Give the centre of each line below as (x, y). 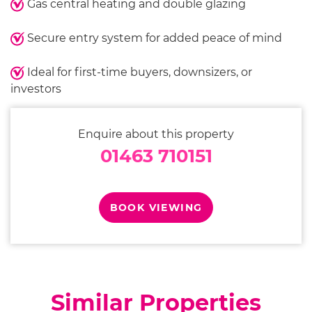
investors (36, 89)
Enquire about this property (156, 134)
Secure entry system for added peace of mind (153, 38)
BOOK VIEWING (156, 208)
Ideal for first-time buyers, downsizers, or (138, 72)
